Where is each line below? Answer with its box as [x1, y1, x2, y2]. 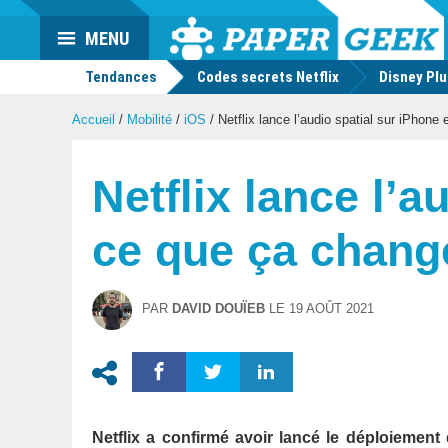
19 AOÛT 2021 [289, 301, 374, 316]
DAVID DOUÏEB [172, 301, 265, 316]
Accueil [72, 112, 115, 127]
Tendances [82, 68, 157, 86]
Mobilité [127, 112, 172, 127]
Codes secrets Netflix [197, 68, 339, 86]
